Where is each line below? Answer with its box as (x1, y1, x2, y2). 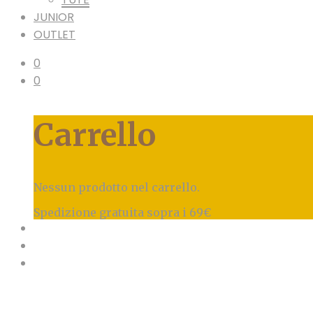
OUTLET (34, 27, 75, 43)
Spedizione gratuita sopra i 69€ (34, 205, 211, 219)
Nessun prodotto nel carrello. (34, 180, 200, 194)
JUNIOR (34, 9, 74, 25)
